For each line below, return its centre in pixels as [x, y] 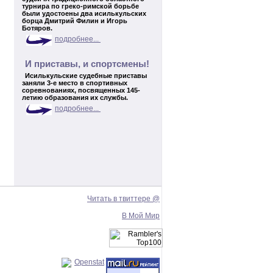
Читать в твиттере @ [123, 199]
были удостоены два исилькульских [84, 13]
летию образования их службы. [79, 97]
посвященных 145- [109, 90]
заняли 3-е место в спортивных [75, 83]
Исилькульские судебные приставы [86, 76]
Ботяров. [40, 28]
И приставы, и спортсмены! [87, 64]
